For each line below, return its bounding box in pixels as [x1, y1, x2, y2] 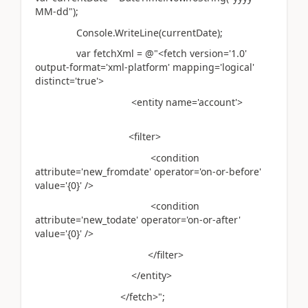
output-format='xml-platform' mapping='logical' [35, 60, 254, 74]
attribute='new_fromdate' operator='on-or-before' [35, 164, 261, 178]
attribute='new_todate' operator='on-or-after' [35, 213, 241, 226]
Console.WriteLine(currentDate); [35, 25, 223, 39]
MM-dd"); [35, 5, 78, 18]
